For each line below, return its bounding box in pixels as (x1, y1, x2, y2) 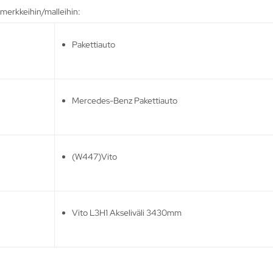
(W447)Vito (72, 151, 118, 162)
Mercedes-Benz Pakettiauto (72, 94, 178, 106)
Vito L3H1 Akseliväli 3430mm (72, 207, 182, 218)
